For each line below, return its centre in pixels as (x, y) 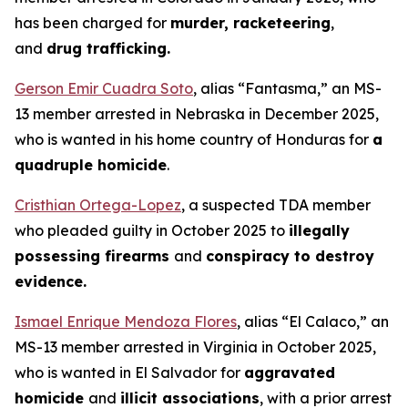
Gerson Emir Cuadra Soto (104, 88)
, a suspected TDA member (276, 205)
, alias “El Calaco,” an (313, 321)
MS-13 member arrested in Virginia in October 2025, (195, 347)
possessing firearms (94, 256)
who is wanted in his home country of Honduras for (194, 139)
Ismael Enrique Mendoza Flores (126, 321)
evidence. (51, 281)
